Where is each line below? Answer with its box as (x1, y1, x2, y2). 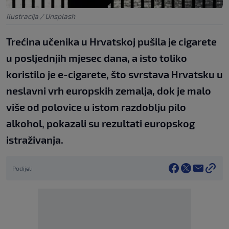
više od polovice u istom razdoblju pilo (6, 100, 186, 113)
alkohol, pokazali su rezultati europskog (6, 117, 195, 129)
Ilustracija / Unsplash (6, 11, 75, 20)
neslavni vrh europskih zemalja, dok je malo (6, 84, 211, 97)
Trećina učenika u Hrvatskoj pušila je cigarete (6, 35, 217, 48)
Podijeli (12, 164, 33, 172)
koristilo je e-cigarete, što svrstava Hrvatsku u (6, 67, 223, 80)
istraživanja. (6, 133, 63, 146)
